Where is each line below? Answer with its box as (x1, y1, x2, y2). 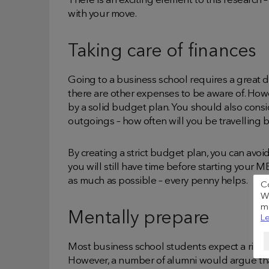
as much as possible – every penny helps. (68, 175, 248, 186)
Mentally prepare (68, 209, 210, 228)
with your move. (68, 8, 137, 19)
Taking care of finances (68, 42, 256, 61)
